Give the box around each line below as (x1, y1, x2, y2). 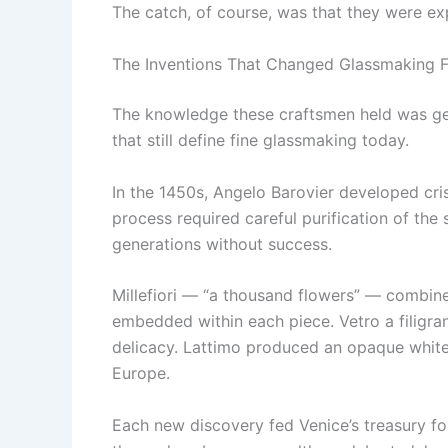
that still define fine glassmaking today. (112, 129, 409, 150)
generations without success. (112, 233, 332, 254)
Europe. (112, 363, 170, 384)
